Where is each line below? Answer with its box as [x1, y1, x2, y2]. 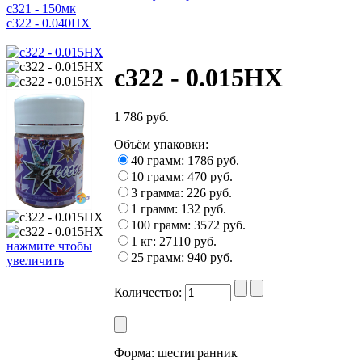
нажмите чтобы [6, 238, 92, 253]
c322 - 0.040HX [6, 16, 90, 31]
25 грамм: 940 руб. [131, 250, 233, 265]
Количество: [114, 285, 185, 300]
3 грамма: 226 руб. [131, 186, 232, 200]
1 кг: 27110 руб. [131, 234, 217, 249]
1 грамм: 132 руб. [131, 202, 226, 217]
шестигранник [154, 346, 238, 360]
